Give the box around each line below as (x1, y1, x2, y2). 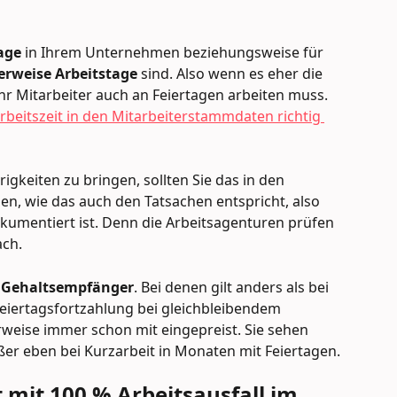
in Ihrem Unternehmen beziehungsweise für (25, 42, 327, 62)
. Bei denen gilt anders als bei (134, 276, 332, 297)
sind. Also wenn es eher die (137, 63, 326, 83)
